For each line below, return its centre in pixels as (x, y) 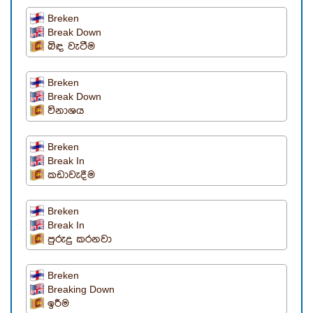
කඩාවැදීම (71, 175)
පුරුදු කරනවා (80, 240)
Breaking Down (81, 290)
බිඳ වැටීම (71, 47)
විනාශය (66, 111)
